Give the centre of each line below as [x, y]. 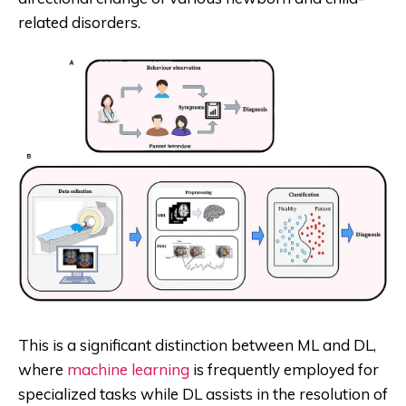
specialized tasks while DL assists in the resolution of [203, 394]
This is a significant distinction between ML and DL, [197, 345]
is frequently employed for [284, 370]
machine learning [128, 370]
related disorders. [79, 23]
